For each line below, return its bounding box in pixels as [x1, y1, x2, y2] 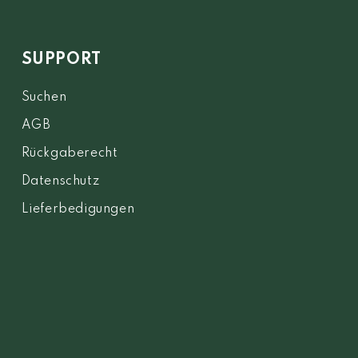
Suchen [21, 91, 67, 104]
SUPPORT [21, 52, 101, 68]
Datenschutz [21, 175, 100, 188]
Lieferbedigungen [21, 203, 135, 216]
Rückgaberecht [21, 147, 118, 160]
